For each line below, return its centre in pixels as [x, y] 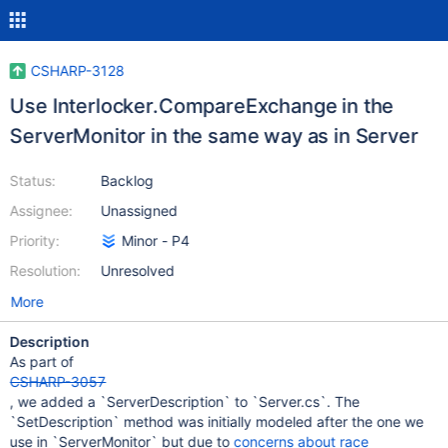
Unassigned [139, 210]
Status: [32, 180]
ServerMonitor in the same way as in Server [214, 136]
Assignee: [41, 210]
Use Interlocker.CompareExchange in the [201, 106]
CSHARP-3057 [57, 381]
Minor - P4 [155, 240]
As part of [41, 361]
